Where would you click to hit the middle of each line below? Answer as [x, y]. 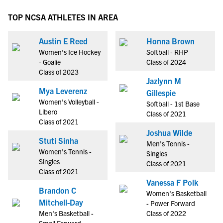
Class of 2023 [59, 72]
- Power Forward [171, 203]
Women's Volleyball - [69, 102]
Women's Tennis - [65, 151]
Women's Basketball [176, 193]
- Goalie [50, 62]
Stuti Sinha [58, 140]
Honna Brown [170, 41]
